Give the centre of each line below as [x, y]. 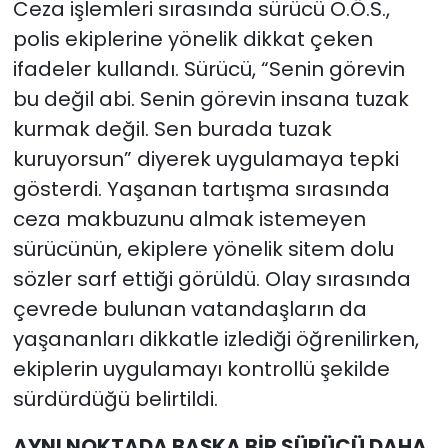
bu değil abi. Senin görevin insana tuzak [210, 98]
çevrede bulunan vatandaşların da [189, 308]
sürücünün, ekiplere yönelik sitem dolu [203, 248]
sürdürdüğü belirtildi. [115, 398]
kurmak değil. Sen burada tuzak [172, 128]
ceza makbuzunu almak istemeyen [189, 218]
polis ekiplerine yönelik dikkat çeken [192, 38]
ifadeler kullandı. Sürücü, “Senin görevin [208, 68]
